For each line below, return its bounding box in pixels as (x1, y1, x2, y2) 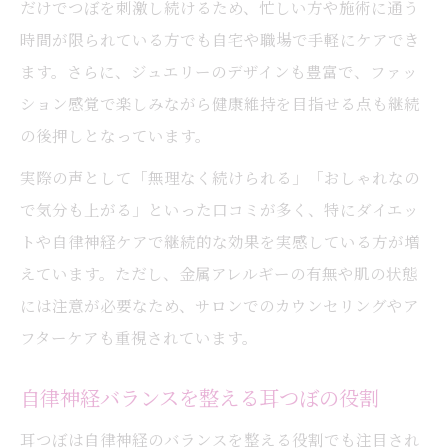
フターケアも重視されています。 (20, 326, 258, 348)
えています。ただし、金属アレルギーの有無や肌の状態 (20, 262, 418, 284)
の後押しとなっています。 (20, 124, 211, 146)
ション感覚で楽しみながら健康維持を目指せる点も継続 (20, 92, 420, 114)
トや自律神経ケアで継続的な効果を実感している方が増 (20, 230, 420, 252)
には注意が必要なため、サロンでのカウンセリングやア (20, 294, 419, 316)
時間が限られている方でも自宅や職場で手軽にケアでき (20, 28, 420, 50)
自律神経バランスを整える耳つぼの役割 (20, 383, 379, 412)
